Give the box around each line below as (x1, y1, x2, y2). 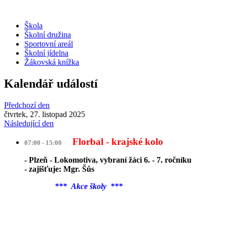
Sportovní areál (24, 40, 73, 48)
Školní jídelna (24, 49, 68, 57)
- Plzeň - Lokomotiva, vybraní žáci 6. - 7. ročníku (24, 155, 192, 164)
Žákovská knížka (24, 58, 79, 66)
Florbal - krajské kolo (70, 136, 166, 147)
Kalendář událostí (4, 77, 98, 90)
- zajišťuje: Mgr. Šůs (24, 164, 94, 173)
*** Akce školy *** (53, 181, 123, 191)
